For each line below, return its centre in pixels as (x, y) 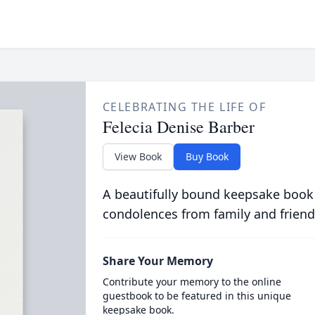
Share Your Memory (157, 261)
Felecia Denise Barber (178, 127)
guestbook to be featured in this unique (197, 296)
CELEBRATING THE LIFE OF (184, 107)
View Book (138, 156)
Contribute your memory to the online (192, 282)
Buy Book (207, 156)
